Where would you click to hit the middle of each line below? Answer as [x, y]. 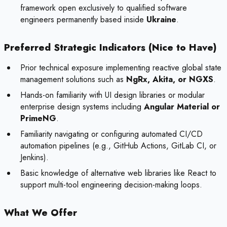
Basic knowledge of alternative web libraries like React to [118, 173]
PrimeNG [38, 119]
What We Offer [41, 213]
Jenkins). [34, 158]
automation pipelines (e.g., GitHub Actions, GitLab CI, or [118, 146]
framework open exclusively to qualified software [104, 8]
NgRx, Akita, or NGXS [170, 80]
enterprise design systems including [82, 107]
